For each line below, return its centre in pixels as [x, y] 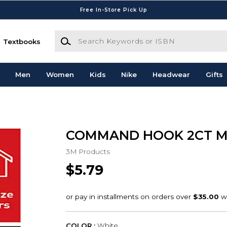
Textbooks [22, 41]
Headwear [172, 75]
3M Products [88, 151]
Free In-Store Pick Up [113, 10]
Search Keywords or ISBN [99, 35]
